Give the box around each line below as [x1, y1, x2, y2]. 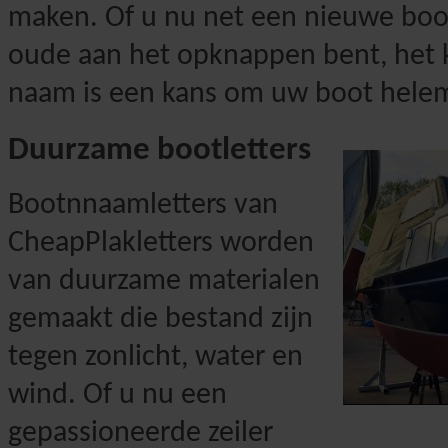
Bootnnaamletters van [8, 189, 278, 221]
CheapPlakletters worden [8, 227, 314, 259]
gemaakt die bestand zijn [8, 303, 313, 335]
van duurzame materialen [8, 265, 320, 297]
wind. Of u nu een [8, 379, 227, 411]
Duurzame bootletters [8, 133, 311, 167]
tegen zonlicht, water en [8, 341, 303, 373]
